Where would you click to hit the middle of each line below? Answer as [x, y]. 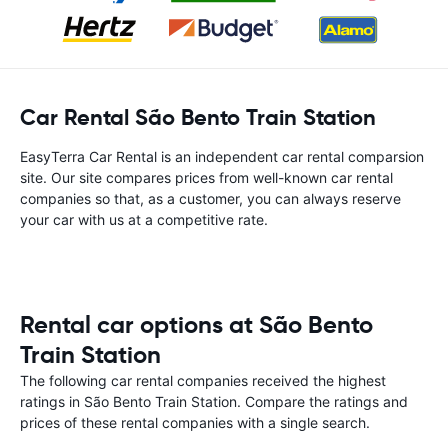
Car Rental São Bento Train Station [198, 117]
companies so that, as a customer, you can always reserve [210, 198]
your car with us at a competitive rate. [144, 219]
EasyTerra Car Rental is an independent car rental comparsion [222, 156]
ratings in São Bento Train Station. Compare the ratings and [214, 401]
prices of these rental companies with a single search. [195, 422]
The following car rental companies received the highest [203, 380]
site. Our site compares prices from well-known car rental [206, 177]
